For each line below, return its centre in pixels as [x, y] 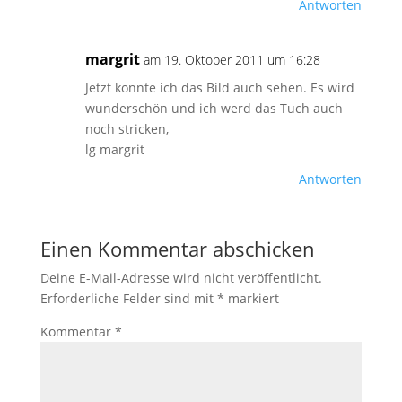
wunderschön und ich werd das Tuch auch [214, 108]
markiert [251, 298]
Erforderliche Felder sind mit [128, 298]
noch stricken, [127, 129]
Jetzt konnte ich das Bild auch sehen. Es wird [219, 87]
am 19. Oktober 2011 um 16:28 [232, 60]
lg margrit [114, 149]
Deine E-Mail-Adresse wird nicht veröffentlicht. [181, 278]
